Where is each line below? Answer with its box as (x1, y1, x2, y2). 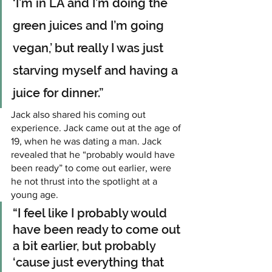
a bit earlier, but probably (13, 239, 158, 254)
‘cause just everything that (13, 255, 167, 270)
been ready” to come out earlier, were (11, 163, 174, 174)
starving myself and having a (13, 63, 181, 78)
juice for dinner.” (13, 86, 104, 101)
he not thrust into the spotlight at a (11, 176, 160, 187)
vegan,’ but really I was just (13, 41, 166, 56)
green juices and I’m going (13, 18, 167, 33)
